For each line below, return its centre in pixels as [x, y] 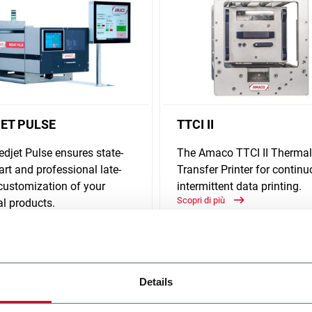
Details [156, 282]
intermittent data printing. [239, 186]
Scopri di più [202, 200]
